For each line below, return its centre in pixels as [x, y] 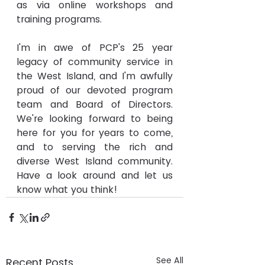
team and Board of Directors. [95, 104]
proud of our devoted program [95, 90]
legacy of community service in [95, 62]
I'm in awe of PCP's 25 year [95, 48]
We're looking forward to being [95, 119]
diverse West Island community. [95, 161]
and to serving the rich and [95, 147]
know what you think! [67, 190]
